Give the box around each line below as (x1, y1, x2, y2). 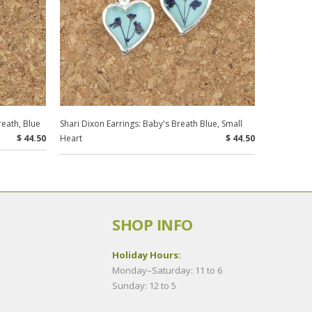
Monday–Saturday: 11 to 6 (112, 264, 222, 277)
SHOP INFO (112, 214, 193, 235)
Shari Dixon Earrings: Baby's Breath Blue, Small (60, 118, 242, 130)
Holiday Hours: (112, 249, 183, 262)
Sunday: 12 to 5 (112, 279, 176, 292)
